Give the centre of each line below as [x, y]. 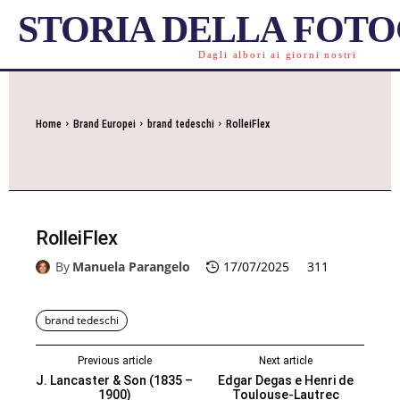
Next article [285, 361]
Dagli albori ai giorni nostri [278, 54]
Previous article [114, 361]
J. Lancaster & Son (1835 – [115, 381]
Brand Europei [104, 124]
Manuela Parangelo [131, 267]
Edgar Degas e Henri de [285, 381]
